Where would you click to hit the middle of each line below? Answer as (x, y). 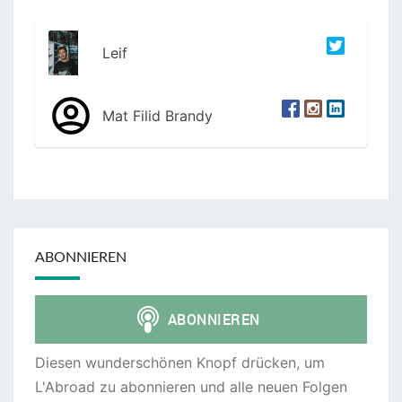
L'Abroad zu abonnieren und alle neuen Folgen (191, 387)
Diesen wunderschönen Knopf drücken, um (180, 363)
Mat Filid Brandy (157, 115)
